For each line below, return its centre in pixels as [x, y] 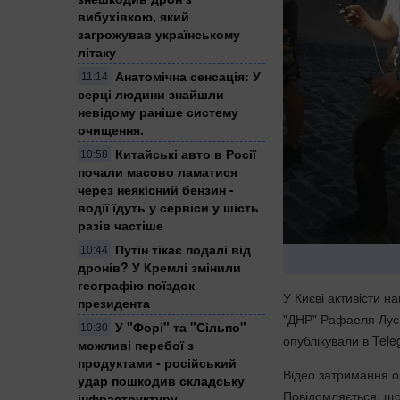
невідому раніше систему [158, 111]
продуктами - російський [157, 362]
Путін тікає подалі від [183, 249]
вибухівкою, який [133, 16]
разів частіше [121, 225]
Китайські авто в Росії [186, 153]
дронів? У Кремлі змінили [159, 267]
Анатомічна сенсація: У [188, 75]
